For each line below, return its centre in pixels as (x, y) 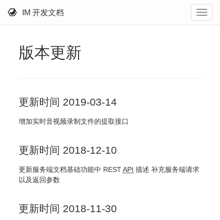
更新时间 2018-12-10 (68, 150)
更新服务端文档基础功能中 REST (71, 170)
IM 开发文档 (43, 13)
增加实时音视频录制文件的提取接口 (74, 122)
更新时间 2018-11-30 (68, 209)
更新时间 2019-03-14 (68, 102)
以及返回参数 (39, 180)
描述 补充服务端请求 (166, 170)
